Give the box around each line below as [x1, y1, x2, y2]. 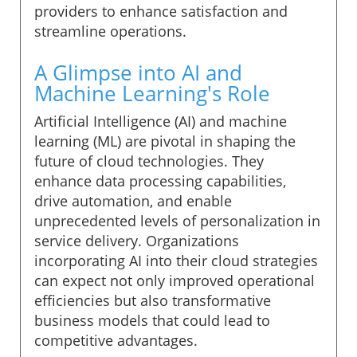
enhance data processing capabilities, [34, 171, 286, 190]
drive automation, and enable [34, 190, 232, 210]
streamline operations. [34, 21, 186, 41]
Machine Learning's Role [34, 78, 270, 108]
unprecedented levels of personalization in [34, 210, 320, 230]
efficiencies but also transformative [34, 290, 271, 310]
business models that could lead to [34, 310, 270, 330]
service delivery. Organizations [34, 230, 239, 250]
